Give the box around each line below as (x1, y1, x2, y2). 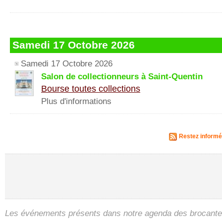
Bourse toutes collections (41, 83, 140, 94)
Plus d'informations (41, 97, 111, 106)
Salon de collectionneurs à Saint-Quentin (41, 72, 203, 81)
